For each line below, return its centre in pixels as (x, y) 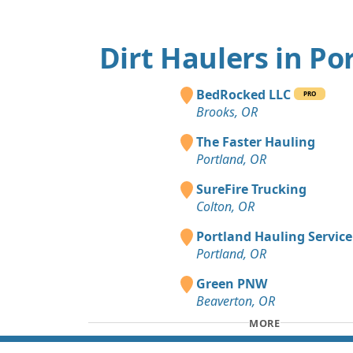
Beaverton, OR (236, 301)
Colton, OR (225, 207)
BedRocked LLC (243, 95)
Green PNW (232, 284)
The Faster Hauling (256, 142)
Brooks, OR (227, 112)
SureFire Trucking (251, 190)
